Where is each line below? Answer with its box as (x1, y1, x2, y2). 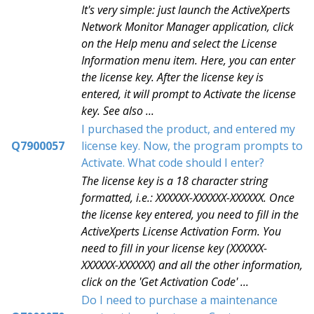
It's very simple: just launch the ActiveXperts (81, 2, 290, 18)
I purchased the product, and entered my (81, 121, 295, 137)
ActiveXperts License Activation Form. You (81, 224, 281, 239)
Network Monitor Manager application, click (81, 19, 294, 34)
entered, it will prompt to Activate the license (81, 86, 296, 102)
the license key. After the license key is (81, 69, 264, 85)
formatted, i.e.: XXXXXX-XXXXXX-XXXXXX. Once (81, 190, 294, 205)
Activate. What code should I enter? (81, 155, 264, 170)
